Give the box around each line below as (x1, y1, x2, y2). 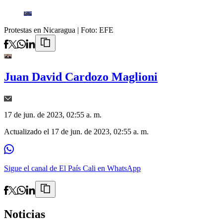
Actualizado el (4, 127, 51, 136)
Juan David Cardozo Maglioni (4, 70, 158, 84)
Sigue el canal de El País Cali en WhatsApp (4, 164, 141, 173)
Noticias (4, 208, 45, 221)
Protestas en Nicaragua (4, 26, 75, 35)
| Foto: (77, 26, 99, 35)
